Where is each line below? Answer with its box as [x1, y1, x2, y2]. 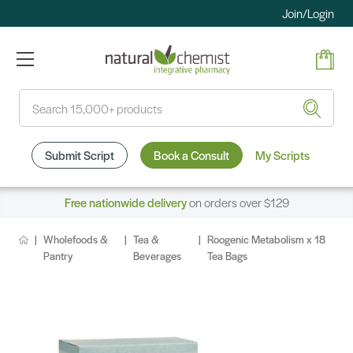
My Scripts [255, 147, 310, 164]
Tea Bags [206, 248, 247, 264]
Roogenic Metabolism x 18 [206, 232, 325, 247]
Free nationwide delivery [64, 194, 187, 211]
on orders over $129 [186, 194, 289, 211]
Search [19, 90, 54, 107]
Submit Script [44, 147, 114, 164]
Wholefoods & [43, 232, 109, 247]
